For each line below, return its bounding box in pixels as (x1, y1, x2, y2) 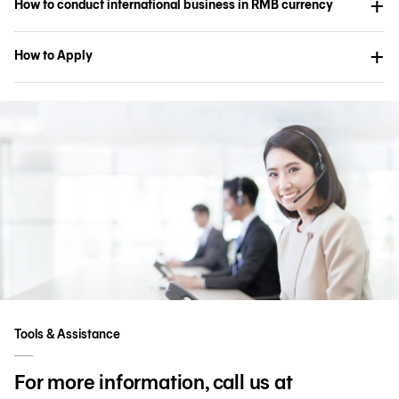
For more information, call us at (14, 369, 293, 395)
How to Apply (14, 47, 93, 63)
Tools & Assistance (14, 326, 120, 342)
